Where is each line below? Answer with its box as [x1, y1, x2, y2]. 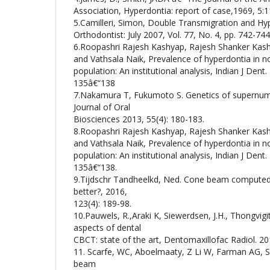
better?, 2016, [74, 186, 127, 197]
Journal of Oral [74, 101, 130, 113]
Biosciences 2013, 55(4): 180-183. [74, 113, 204, 125]
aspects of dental [74, 222, 141, 233]
